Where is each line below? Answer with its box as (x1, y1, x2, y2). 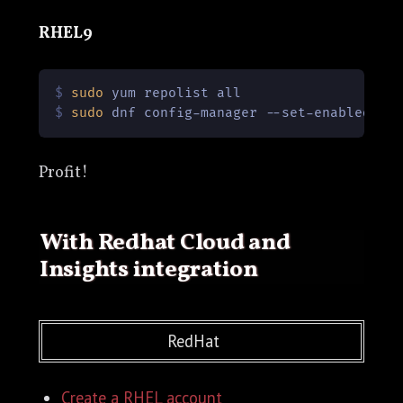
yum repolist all (103, 85, 242, 102)
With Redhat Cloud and (39, 228, 62, 260)
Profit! (38, 161, 88, 185)
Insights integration (39, 255, 258, 287)
